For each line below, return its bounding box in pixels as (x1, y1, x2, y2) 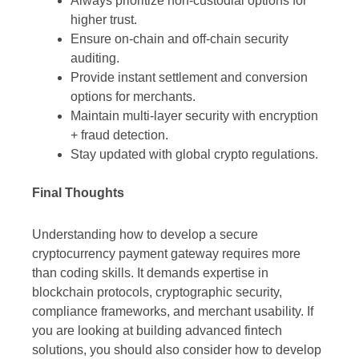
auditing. (71, 51, 119, 66)
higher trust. (71, 13, 137, 27)
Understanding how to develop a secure (32, 228, 258, 242)
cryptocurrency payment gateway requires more (32, 247, 301, 261)
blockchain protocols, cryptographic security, (32, 285, 282, 300)
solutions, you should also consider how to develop (32, 343, 321, 357)
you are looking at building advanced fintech (32, 324, 282, 338)
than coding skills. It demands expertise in (32, 266, 268, 280)
